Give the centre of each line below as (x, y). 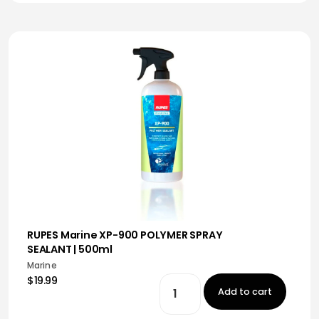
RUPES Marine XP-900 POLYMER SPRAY (125, 235)
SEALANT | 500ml (70, 249)
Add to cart (245, 292)
